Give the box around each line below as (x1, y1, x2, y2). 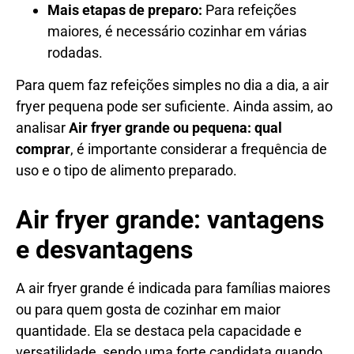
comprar (16, 140, 70, 157)
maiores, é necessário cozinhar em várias (47, 22, 307, 40)
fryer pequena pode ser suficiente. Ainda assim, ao (16, 97, 333, 115)
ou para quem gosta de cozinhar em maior (16, 300, 281, 318)
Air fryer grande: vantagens (16, 204, 324, 235)
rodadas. (47, 43, 103, 61)
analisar (16, 119, 69, 136)
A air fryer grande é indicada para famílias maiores (16, 279, 330, 296)
